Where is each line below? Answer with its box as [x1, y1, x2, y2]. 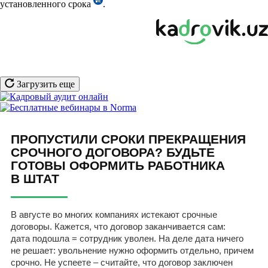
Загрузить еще [14, 79, 75, 90]
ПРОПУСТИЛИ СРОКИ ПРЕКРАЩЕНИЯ [11, 132, 246, 147]
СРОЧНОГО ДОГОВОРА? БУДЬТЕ [11, 145, 215, 160]
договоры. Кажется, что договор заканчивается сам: [11, 221, 226, 232]
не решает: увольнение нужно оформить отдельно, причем [11, 245, 254, 256]
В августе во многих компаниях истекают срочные [11, 209, 217, 220]
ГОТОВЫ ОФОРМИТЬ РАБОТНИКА [11, 159, 225, 173]
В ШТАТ [11, 172, 59, 186]
